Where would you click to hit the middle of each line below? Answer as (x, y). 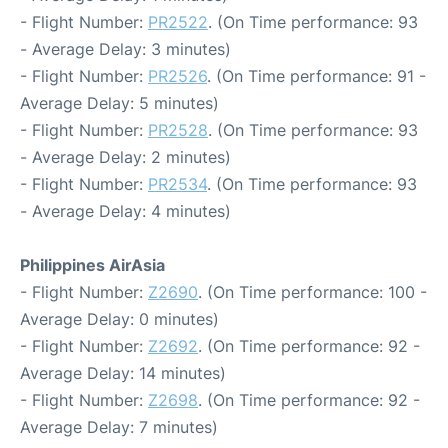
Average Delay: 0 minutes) (119, 319)
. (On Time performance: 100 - (312, 292)
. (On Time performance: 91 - (316, 76)
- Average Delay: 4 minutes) (125, 211)
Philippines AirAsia (92, 265)
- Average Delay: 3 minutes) (125, 49)
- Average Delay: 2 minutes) (125, 157)
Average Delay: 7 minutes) (119, 427)
